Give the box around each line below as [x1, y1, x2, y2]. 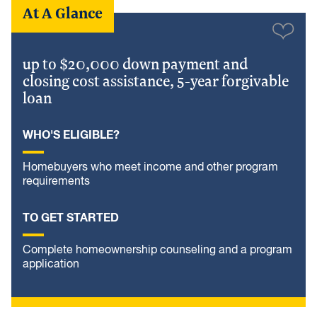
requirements [23, 176, 90, 188]
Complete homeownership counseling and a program [23, 245, 292, 256]
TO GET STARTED [23, 212, 119, 224]
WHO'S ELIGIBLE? [23, 129, 120, 141]
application [23, 259, 79, 270]
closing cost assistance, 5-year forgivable [23, 70, 289, 91]
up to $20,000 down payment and [23, 53, 248, 74]
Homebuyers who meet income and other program [23, 162, 278, 173]
